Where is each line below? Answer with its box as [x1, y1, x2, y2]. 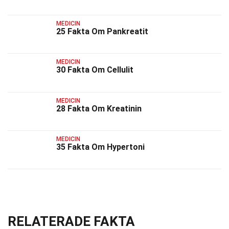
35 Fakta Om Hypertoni [56, 142, 145, 152]
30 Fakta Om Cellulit [56, 65, 133, 75]
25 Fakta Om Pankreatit [56, 26, 148, 36]
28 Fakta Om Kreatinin [56, 103, 142, 113]
